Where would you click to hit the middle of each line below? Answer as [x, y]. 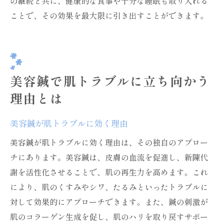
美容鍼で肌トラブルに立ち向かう [110, 81]
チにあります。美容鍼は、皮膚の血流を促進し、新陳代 [109, 157]
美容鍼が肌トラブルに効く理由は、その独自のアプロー [109, 142]
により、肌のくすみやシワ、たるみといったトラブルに [109, 187]
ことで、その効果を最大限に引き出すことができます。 [109, 15]
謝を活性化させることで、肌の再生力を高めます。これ [109, 172]
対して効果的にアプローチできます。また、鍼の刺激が [109, 202]
